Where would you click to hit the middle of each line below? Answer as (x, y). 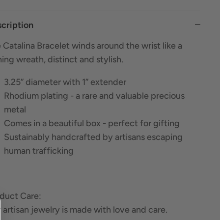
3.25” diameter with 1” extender (65, 82)
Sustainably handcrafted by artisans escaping (93, 137)
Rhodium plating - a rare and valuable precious (94, 96)
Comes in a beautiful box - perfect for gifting (92, 123)
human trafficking (39, 151)
